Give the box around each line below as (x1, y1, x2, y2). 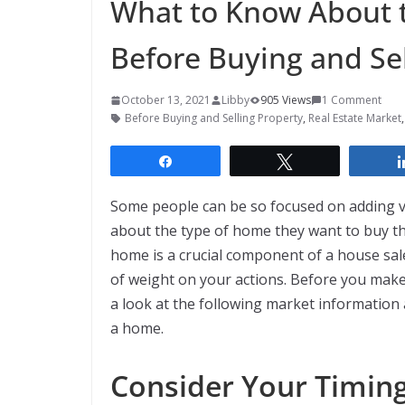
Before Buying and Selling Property (125, 110, 303, 127)
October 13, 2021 (121, 92, 211, 108)
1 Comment (322, 92, 381, 108)
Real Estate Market (308, 110, 401, 127)
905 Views (260, 92, 311, 108)
